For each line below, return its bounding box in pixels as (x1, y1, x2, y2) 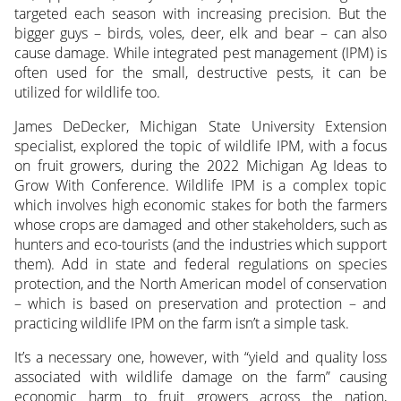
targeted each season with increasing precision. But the (13, 4, 388, 24)
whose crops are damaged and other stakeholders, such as (13, 215, 388, 235)
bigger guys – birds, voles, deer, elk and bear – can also (13, 23, 388, 44)
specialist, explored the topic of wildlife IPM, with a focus (13, 136, 388, 157)
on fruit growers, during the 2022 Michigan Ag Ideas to (13, 156, 388, 176)
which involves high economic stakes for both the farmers (13, 195, 388, 216)
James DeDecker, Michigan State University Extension (13, 116, 388, 137)
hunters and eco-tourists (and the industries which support (13, 235, 388, 255)
